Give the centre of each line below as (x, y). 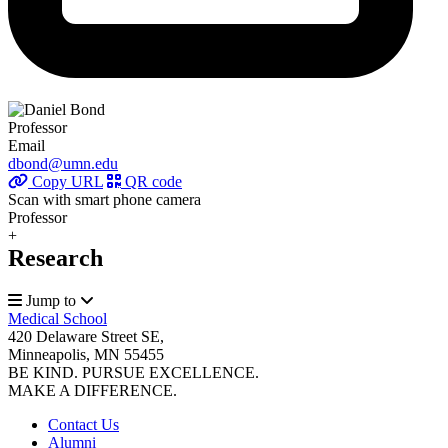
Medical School (57, 319)
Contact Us (83, 425)
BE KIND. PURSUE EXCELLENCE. (133, 373)
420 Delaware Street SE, (86, 337)
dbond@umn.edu (63, 164)
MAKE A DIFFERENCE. (92, 391)
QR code (151, 182)
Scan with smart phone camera (104, 200)
